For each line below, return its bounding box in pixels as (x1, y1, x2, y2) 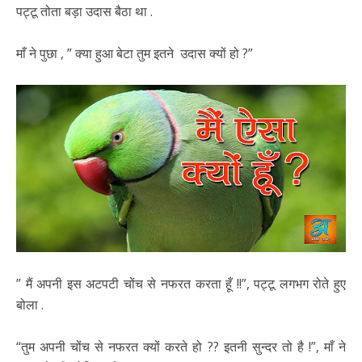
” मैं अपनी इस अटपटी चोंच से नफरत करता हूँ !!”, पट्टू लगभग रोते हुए (16, 275, 346, 293)
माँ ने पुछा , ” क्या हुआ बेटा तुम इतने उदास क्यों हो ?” (16, 44, 253, 62)
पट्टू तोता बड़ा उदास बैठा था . (16, 2, 153, 20)
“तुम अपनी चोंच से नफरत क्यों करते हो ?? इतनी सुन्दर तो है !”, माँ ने (16, 338, 346, 356)
